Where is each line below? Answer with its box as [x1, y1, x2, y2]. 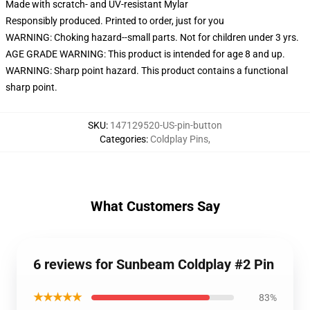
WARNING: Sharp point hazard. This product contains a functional [6, 65, 288, 76]
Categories [100, 134, 146, 145]
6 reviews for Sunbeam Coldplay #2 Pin [33, 256, 274, 273]
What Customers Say [90, 198, 220, 215]
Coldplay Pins [150, 134, 208, 145]
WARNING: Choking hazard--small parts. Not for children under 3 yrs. [6, 32, 299, 43]
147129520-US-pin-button [110, 120, 222, 131]
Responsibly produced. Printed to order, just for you [6, 15, 224, 26]
